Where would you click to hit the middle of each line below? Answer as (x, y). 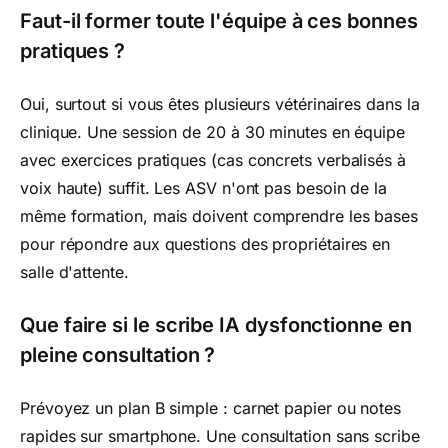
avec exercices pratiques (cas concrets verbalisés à (213, 160)
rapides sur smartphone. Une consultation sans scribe (220, 436)
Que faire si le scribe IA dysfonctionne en (216, 325)
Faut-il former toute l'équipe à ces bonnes (219, 21)
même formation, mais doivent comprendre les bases (219, 216)
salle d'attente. (74, 272)
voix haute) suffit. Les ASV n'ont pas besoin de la (204, 188)
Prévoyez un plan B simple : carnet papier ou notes (211, 408)
